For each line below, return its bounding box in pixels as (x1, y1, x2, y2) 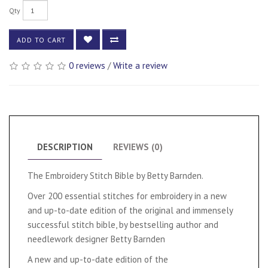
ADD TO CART (17, 35, 66, 44)
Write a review (113, 60, 167, 71)
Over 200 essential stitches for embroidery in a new (28, 190, 227, 202)
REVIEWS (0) (113, 141, 163, 153)
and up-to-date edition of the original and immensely (28, 205, 233, 216)
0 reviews (69, 60, 105, 71)
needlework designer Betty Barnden (28, 233, 165, 245)
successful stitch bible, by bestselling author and (28, 219, 218, 230)
